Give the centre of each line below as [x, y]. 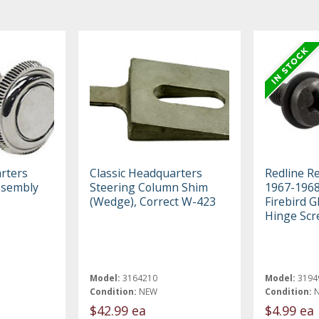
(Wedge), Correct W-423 [153, 201]
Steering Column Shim [149, 187]
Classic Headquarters [146, 173]
